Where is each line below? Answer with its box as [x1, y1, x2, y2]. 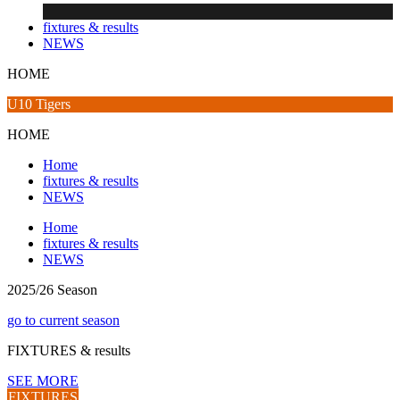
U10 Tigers [7, 96, 71, 112]
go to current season [7, 312, 120, 329]
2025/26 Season [7, 282, 97, 298]
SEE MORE [7, 373, 79, 389]
